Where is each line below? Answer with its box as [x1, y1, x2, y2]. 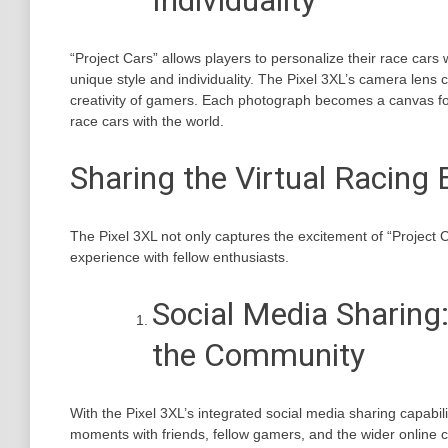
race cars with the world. [70, 112, 224, 129]
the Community [152, 336, 365, 375]
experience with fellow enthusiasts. [70, 248, 289, 265]
